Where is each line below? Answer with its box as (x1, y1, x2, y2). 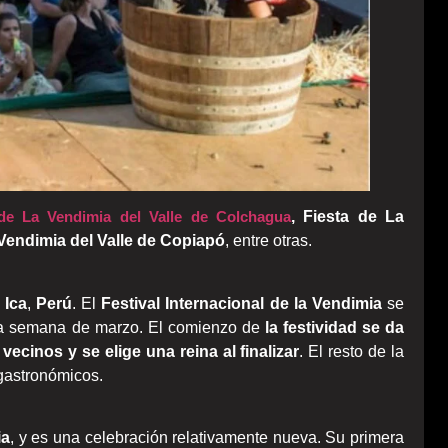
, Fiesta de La (290, 208, 404, 226)
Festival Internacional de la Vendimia (101, 294, 382, 312)
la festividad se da (259, 318, 405, 336)
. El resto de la (299, 342, 405, 360)
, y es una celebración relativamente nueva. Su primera (10, 428, 404, 446)
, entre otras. (225, 232, 312, 250)
